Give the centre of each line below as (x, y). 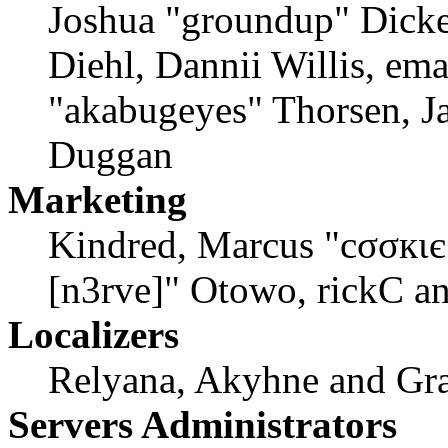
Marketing (97, 200)
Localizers (93, 335)
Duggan (110, 155)
